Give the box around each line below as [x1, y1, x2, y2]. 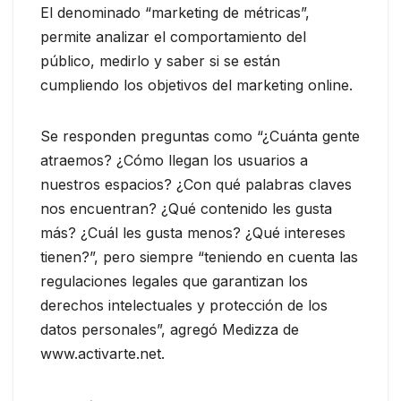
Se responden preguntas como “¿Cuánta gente [40, 126, 360, 145]
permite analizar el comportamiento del [40, 27, 306, 46]
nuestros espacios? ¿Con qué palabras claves [40, 175, 352, 193]
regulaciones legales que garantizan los [40, 271, 308, 290]
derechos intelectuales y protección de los [40, 295, 328, 314]
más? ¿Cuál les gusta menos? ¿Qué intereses [40, 223, 346, 242]
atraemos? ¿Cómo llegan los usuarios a [40, 150, 308, 169]
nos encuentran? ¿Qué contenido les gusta [40, 199, 332, 218]
